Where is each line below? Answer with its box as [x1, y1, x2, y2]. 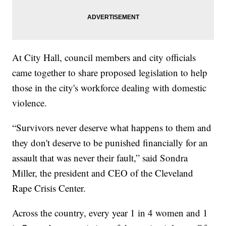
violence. [12, 96, 47, 109]
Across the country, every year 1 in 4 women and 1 [12, 206, 208, 219]
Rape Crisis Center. [12, 182, 86, 195]
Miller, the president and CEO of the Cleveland [12, 166, 194, 180]
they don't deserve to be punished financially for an [12, 136, 208, 149]
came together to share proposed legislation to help [12, 66, 208, 79]
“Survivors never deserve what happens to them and [12, 121, 212, 134]
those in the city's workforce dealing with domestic [12, 81, 207, 94]
